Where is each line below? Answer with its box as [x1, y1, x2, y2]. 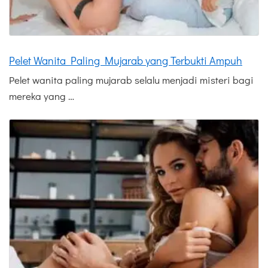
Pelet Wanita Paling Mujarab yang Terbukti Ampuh [9, 53, 242, 68]
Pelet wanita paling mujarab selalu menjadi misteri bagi [9, 73, 254, 87]
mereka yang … [9, 89, 74, 103]
